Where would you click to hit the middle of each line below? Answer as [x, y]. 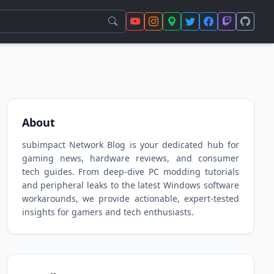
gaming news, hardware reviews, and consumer [130, 158]
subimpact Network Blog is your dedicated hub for [130, 145]
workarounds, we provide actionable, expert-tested [130, 198]
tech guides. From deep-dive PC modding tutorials [130, 172]
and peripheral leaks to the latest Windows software [130, 185]
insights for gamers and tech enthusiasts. [108, 212]
